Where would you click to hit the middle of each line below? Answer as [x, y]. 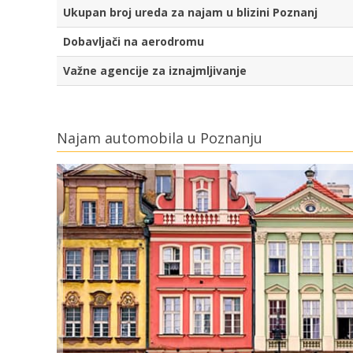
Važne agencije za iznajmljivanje [155, 71]
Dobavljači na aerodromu [134, 42]
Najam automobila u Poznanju [160, 138]
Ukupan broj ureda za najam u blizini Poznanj [190, 13]
